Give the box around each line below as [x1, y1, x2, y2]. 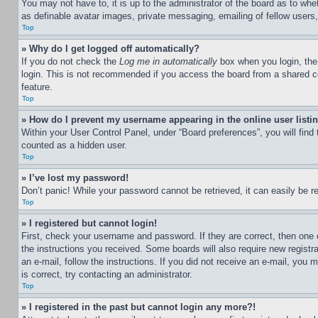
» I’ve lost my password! [21, 172, 128, 183]
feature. [21, 82, 53, 92]
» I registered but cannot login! [21, 218, 157, 229]
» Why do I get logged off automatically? [21, 43, 199, 54]
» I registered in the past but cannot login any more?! [21, 302, 256, 312]
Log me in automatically [119, 56, 217, 67]
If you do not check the [21, 56, 119, 67]
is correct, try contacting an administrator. [21, 269, 192, 280]
